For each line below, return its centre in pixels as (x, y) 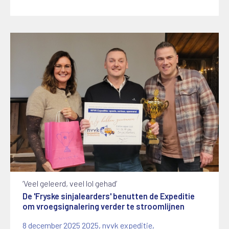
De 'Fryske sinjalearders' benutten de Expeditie (109, 196)
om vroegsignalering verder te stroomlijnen (104, 206)
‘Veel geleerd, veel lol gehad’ (70, 183)
